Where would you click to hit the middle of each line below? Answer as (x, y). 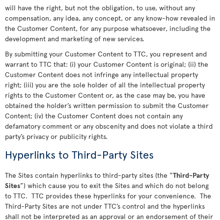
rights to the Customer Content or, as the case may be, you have (105, 95)
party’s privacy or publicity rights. (56, 136)
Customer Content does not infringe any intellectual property (101, 74)
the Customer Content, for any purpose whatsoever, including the (108, 28)
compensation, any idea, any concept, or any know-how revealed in (110, 18)
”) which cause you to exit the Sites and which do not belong (114, 185)
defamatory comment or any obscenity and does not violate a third (109, 126)
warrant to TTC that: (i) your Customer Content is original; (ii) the (107, 64)
